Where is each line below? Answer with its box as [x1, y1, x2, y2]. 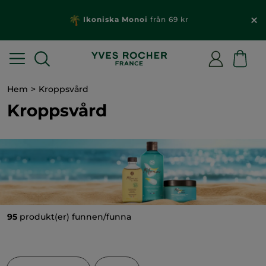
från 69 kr [147, 15, 189, 24]
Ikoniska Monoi [83, 15, 148, 24]
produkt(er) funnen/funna [17, 211, 131, 223]
